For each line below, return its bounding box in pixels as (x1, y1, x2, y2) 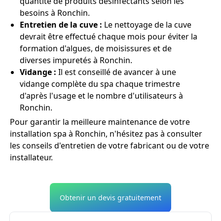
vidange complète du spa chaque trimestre (20, 78, 180, 90)
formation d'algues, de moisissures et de (20, 43, 172, 54)
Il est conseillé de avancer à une (56, 67, 176, 78)
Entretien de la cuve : (20, 19, 102, 31)
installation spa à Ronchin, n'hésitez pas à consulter (10, 128, 202, 140)
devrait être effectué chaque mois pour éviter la (20, 31, 197, 42)
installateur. (10, 152, 53, 163)
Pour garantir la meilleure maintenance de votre (10, 116, 190, 128)
